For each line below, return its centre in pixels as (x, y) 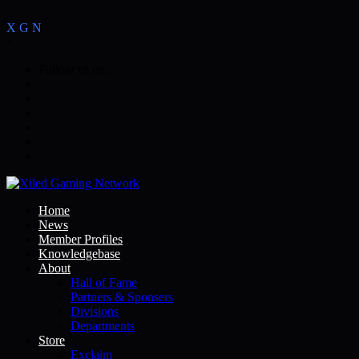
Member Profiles (81, 239)
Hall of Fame (104, 282)
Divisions (95, 311)
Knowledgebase (79, 254)
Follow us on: (73, 69)
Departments (103, 326)
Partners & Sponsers (122, 297)
